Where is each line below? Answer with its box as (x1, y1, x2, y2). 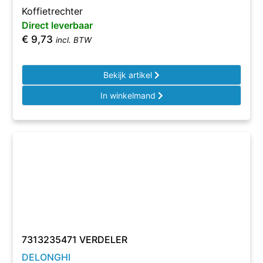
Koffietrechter (22, 5, 83, 17)
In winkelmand (100, 90, 158, 100)
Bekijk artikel (103, 70, 154, 80)
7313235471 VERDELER (22, 234, 128, 245)
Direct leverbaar (22, 19, 93, 31)
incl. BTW (56, 35, 92, 45)
